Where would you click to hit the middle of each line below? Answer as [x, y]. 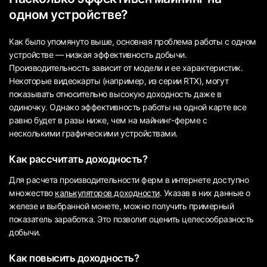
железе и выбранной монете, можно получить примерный [122, 206]
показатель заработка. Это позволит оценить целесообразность [131, 219]
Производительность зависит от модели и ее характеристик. [126, 67]
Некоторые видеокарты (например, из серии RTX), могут [119, 80]
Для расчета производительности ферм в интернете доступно [129, 180]
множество [32, 193]
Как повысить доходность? [74, 258]
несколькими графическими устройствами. [93, 133]
